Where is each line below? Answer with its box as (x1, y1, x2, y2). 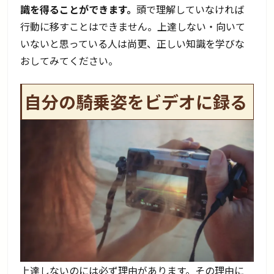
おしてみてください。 (20, 53, 119, 68)
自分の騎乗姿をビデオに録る (24, 89, 248, 114)
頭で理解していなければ (136, 1, 245, 17)
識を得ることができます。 (20, 1, 137, 17)
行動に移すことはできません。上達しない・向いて (20, 18, 246, 34)
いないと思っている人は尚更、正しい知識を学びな (20, 35, 245, 51)
